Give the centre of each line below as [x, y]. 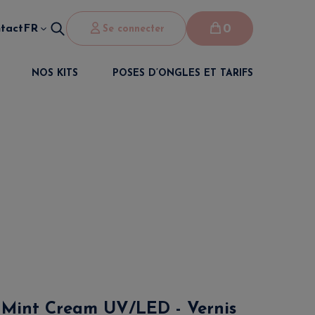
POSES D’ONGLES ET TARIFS [182, 73]
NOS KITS [54, 73]
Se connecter [134, 29]
